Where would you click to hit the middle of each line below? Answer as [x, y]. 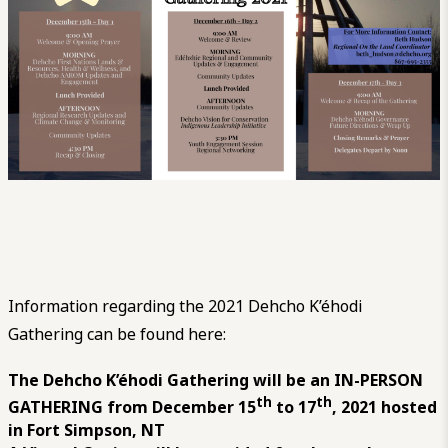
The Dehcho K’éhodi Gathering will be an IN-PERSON [215, 381]
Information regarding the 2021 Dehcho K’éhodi [185, 307]
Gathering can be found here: [117, 335]
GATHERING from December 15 [132, 407]
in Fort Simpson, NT [86, 430]
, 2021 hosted [384, 407]
